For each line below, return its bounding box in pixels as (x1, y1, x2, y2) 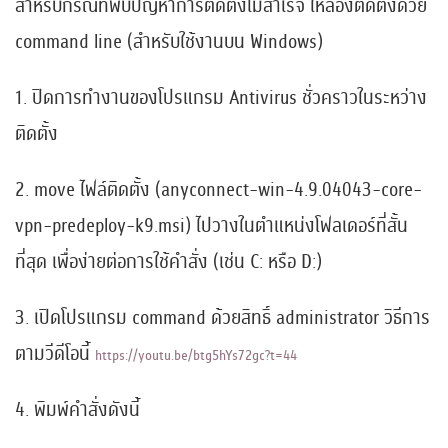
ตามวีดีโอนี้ (15, 339, 95, 368)
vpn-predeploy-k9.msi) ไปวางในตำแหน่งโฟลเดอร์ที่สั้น (15, 211, 408, 240)
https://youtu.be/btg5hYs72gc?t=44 (95, 345, 297, 366)
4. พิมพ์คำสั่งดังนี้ (15, 395, 140, 424)
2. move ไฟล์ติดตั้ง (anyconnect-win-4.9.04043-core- (15, 175, 422, 204)
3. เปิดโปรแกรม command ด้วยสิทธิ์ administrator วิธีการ (15, 303, 430, 332)
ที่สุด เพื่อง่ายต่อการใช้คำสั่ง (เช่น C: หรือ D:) (15, 247, 322, 276)
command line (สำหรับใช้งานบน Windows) (15, 27, 323, 56)
